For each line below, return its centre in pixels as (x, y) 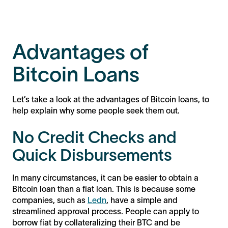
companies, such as (50, 200)
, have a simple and (142, 200)
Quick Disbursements (94, 155)
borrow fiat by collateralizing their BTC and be (96, 222)
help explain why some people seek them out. (96, 110)
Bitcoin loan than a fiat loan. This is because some (104, 189)
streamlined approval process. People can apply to (106, 211)
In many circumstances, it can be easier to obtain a (105, 177)
